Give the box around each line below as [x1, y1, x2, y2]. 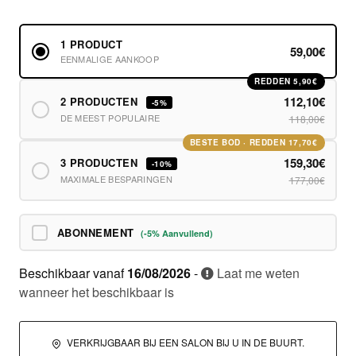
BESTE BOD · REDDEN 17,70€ [189, 136, 318, 148]
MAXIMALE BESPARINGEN [60, 172, 173, 186]
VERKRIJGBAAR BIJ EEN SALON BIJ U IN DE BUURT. [64, 335, 304, 350]
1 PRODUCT [60, 36, 123, 52]
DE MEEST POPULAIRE [60, 111, 161, 125]
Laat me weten [214, 264, 300, 283]
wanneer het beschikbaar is [19, 283, 174, 302]
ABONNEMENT [56, 225, 138, 241]
